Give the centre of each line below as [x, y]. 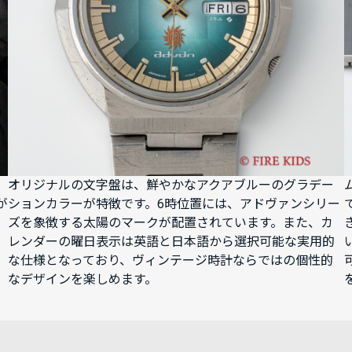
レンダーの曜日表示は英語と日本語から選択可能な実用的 [171, 241]
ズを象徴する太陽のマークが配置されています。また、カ [170, 222]
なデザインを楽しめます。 [82, 279]
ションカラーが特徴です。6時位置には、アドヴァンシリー [174, 203]
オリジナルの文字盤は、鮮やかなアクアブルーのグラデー [171, 185]
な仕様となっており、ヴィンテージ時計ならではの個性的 [170, 260]
